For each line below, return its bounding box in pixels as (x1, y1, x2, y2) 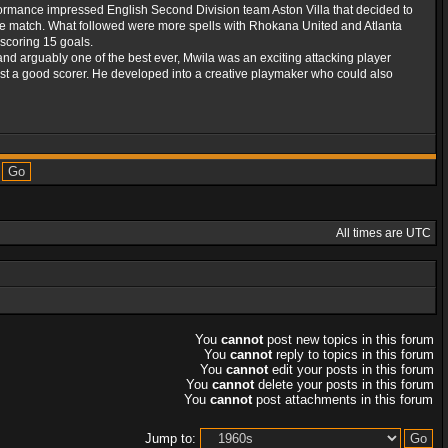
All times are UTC (336, 226, 431, 240)
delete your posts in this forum (254, 377, 434, 392)
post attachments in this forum (252, 392, 433, 407)
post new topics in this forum (263, 332, 434, 347)
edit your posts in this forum (268, 362, 434, 377)
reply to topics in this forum (272, 347, 434, 362)
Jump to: (145, 431, 196, 446)
